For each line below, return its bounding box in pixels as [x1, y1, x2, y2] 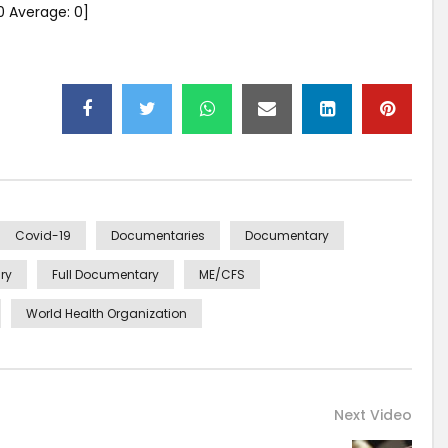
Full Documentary [52, 265, 159, 283]
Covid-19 [15, 226, 71, 244]
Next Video [334, 404, 412, 425]
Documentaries [111, 226, 205, 244]
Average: [5, 2, 74, 23]
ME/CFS [199, 265, 245, 283]
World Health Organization [26, 304, 187, 322]
